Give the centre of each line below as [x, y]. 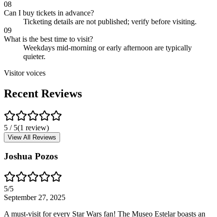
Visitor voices [25, 73]
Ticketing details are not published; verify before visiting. [110, 21]
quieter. [34, 56]
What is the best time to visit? [48, 39]
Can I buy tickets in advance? [49, 13]
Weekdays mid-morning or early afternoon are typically [108, 47]
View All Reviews [32, 137]
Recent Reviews [43, 93]
